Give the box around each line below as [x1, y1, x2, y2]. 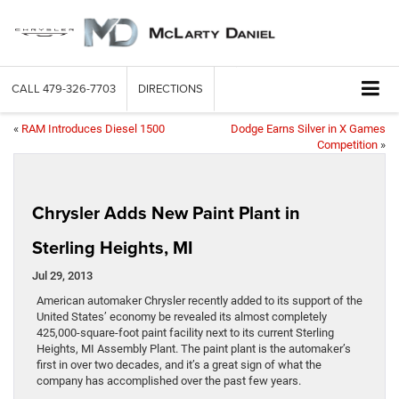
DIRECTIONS [138, 80, 203, 97]
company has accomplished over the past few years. [37, 374, 301, 388]
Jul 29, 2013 [32, 269, 93, 283]
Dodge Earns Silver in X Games [231, 122, 386, 136]
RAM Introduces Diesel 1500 [21, 122, 165, 136]
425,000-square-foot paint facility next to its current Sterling [37, 326, 334, 340]
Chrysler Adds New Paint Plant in [32, 199, 300, 226]
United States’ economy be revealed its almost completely [37, 310, 327, 324]
